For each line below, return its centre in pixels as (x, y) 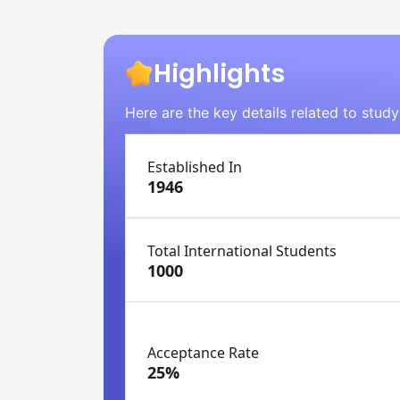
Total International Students (242, 251)
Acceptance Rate (203, 353)
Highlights (219, 74)
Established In (195, 167)
